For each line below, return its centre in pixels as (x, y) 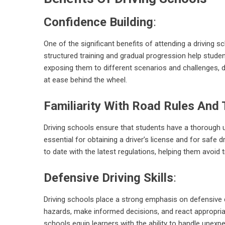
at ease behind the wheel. (85, 80)
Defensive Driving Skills (108, 178)
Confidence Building (98, 22)
